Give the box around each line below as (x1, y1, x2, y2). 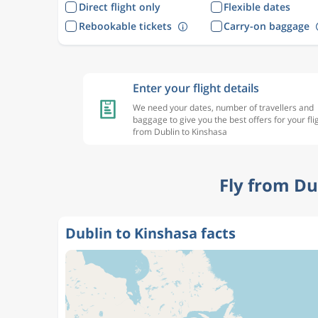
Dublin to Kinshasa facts (65, 224, 236, 243)
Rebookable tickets (78, 18, 172, 33)
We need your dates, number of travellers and (133, 102, 314, 114)
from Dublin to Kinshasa (133, 126, 227, 138)
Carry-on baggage (224, 18, 309, 33)
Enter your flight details (133, 80, 259, 96)
